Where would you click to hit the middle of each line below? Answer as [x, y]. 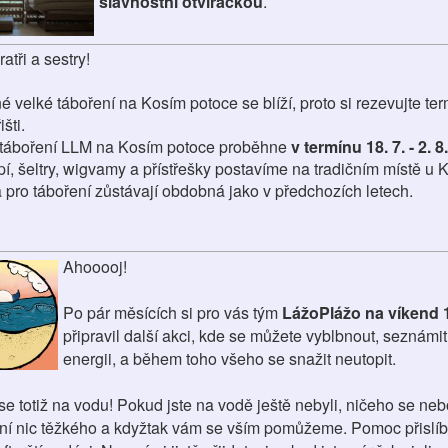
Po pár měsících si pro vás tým [172, 312]
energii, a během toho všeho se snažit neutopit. [229, 358]
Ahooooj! [95, 266]
